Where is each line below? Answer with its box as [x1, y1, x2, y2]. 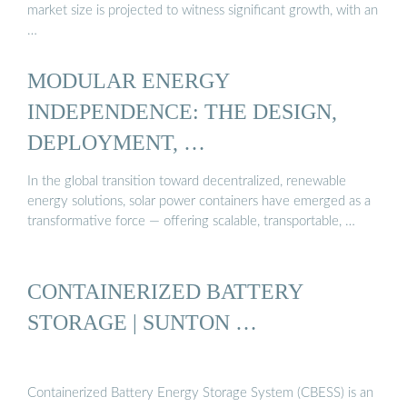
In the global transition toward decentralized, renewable [27, 174, 346, 189]
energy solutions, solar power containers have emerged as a [27, 194, 371, 209]
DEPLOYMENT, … [27, 129, 205, 154]
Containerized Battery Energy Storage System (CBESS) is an [27, 385, 373, 400]
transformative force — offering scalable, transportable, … [27, 214, 355, 229]
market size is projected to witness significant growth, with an [27, 3, 378, 17]
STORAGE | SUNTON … [27, 310, 257, 335]
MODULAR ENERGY [27, 67, 230, 93]
